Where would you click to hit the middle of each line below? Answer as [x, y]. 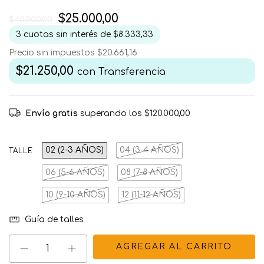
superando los [112, 113]
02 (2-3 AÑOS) [75, 150]
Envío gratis [52, 113]
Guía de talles [53, 220]
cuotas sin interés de [68, 34]
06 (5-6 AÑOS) [75, 172]
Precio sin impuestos [53, 53]
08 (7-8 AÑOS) [149, 172]
